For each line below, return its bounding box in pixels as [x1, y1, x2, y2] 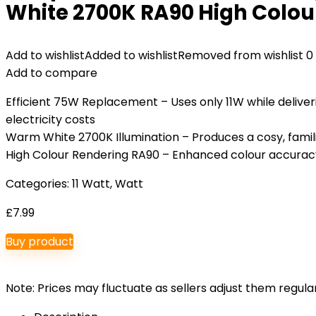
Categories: [6, 176, 72, 192]
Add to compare [6, 65, 97, 81]
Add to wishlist [6, 47, 85, 63]
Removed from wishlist [178, 47, 303, 63]
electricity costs [6, 111, 95, 128]
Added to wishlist [85, 47, 178, 63]
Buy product [6, 233, 73, 250]
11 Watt [72, 176, 110, 192]
